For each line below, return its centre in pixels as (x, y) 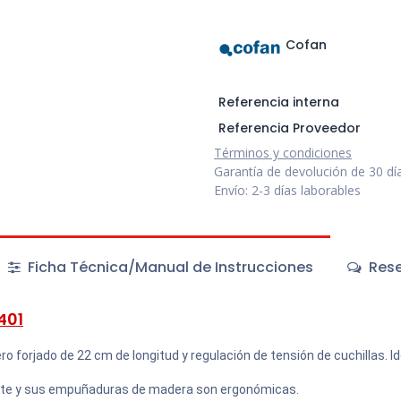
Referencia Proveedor (289, 128)
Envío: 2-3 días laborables (287, 191)
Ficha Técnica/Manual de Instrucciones (168, 268)
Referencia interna (278, 102)
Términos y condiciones (283, 153)
